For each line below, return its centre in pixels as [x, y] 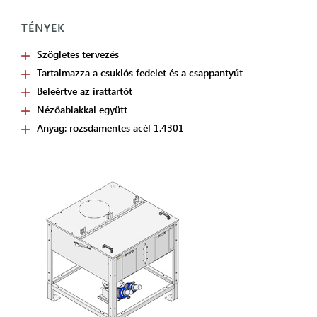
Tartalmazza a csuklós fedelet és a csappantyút [140, 73]
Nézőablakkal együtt [82, 109]
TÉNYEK [43, 27]
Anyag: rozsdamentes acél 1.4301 [110, 128]
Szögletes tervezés [78, 54]
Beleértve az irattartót [85, 91]
